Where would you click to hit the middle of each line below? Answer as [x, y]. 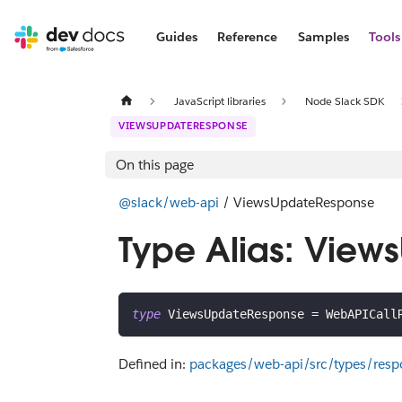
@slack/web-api [169, 202]
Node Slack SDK [345, 100]
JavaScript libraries [219, 100]
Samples [323, 37]
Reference [248, 37]
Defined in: [154, 363]
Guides [176, 37]
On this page [155, 164]
